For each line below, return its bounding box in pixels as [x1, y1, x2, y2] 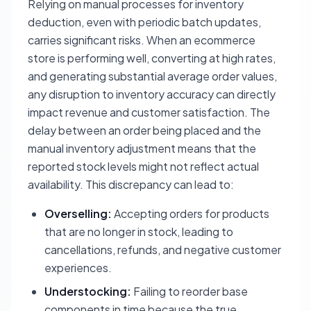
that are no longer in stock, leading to [44, 224, 233, 239]
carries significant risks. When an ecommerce [28, 33, 255, 47]
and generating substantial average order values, [28, 69, 277, 83]
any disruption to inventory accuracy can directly [28, 87, 276, 101]
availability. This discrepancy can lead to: [28, 177, 234, 192]
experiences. [44, 260, 112, 275]
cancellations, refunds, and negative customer [44, 242, 281, 257]
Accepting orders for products [112, 206, 269, 221]
